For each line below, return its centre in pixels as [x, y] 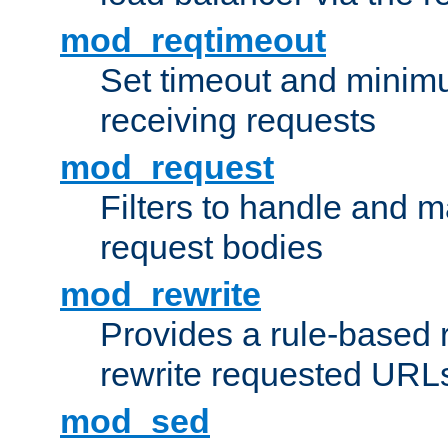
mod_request [167, 167]
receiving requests [238, 120]
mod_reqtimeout [193, 40]
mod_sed [135, 421]
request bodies [211, 247]
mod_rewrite [160, 294]
